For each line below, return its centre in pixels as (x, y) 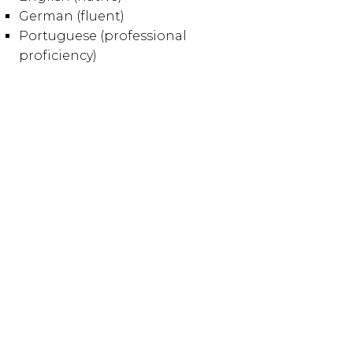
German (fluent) (71, 16)
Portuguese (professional (102, 36)
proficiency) (58, 56)
